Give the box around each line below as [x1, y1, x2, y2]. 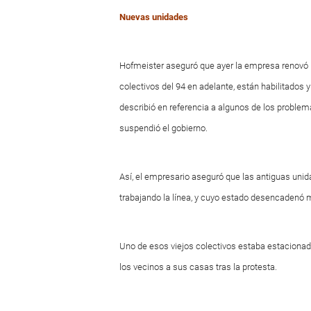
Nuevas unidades [119, 12, 188, 22]
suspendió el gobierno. [119, 123, 208, 133]
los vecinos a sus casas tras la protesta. [119, 262, 277, 272]
